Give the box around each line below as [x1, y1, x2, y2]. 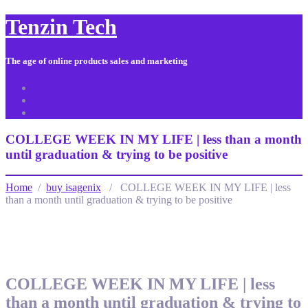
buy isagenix [46, 181, 101, 194]
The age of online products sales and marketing [5, 55, 188, 66]
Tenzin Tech [5, 14, 117, 40]
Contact [33, 93, 67, 106]
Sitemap [33, 106, 68, 118]
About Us [33, 81, 76, 93]
